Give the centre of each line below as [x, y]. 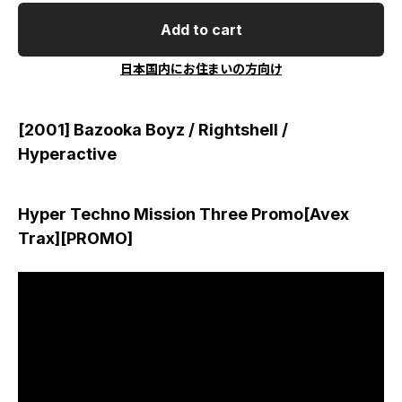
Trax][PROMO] [75, 238]
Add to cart [201, 30]
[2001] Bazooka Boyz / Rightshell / [153, 130]
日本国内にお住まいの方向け [201, 69]
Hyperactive [67, 154]
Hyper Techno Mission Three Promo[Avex [184, 214]
